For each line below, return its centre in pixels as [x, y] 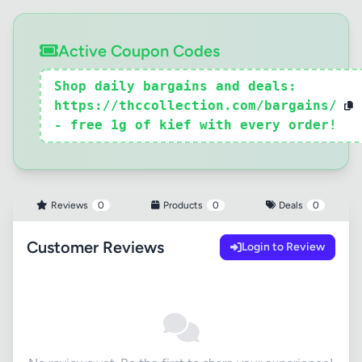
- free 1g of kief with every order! [196, 125]
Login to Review [283, 247]
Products [183, 205]
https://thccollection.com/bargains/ [196, 105]
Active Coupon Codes [139, 51]
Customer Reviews [95, 247]
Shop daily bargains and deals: [175, 86]
